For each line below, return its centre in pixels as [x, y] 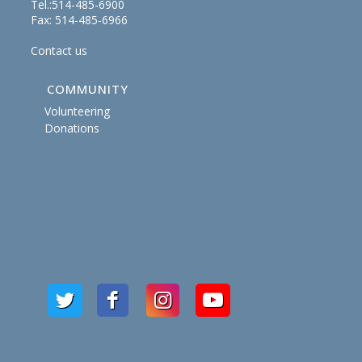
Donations [72, 128]
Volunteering [77, 111]
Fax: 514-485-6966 [80, 19]
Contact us [59, 50]
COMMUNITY [88, 88]
